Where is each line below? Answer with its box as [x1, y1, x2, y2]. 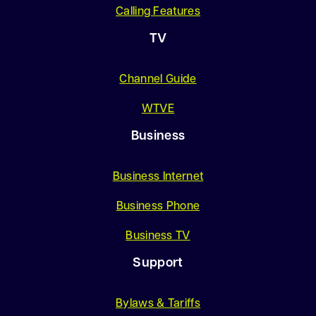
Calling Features [115, 6, 201, 18]
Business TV [126, 231, 190, 243]
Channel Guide [119, 74, 197, 86]
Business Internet [112, 171, 204, 183]
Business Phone [116, 201, 200, 213]
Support [133, 257, 183, 271]
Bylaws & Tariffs [115, 298, 201, 310]
